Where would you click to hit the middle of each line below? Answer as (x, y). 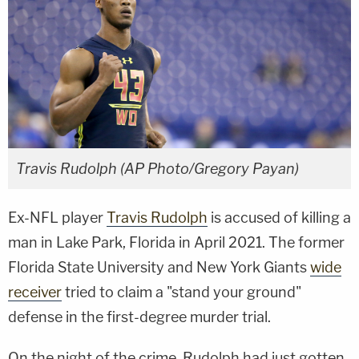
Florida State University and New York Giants (159, 268)
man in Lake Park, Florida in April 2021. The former (176, 243)
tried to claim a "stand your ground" (182, 292)
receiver (35, 292)
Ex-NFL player (57, 218)
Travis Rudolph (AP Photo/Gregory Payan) (157, 169)
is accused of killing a (279, 218)
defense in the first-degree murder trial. (139, 317)
